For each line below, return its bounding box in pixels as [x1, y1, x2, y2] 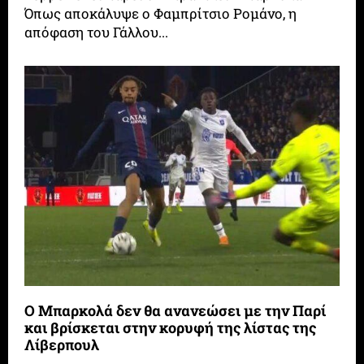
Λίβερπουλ [24, 335, 100, 355]
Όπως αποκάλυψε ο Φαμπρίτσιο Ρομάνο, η [24, 3, 297, 23]
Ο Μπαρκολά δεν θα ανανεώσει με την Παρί [24, 301, 327, 321]
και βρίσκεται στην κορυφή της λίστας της [24, 318, 317, 338]
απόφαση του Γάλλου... [24, 22, 169, 41]
